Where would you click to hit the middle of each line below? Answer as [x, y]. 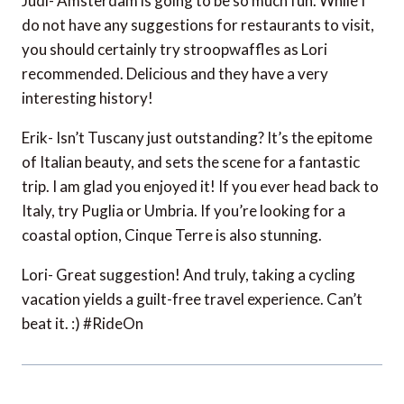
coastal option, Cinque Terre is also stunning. [172, 234]
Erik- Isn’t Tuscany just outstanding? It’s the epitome [197, 137]
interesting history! [87, 97]
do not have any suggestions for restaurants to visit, [198, 24]
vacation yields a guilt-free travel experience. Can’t [192, 298]
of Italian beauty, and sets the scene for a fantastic [191, 161]
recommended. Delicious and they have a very [175, 73]
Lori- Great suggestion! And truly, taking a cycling [188, 274]
